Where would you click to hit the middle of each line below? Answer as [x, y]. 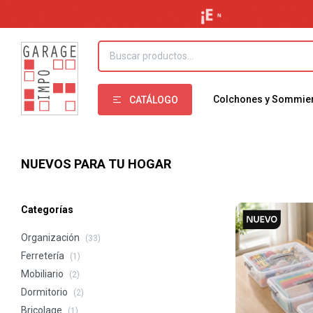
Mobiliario [43, 274]
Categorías [47, 210]
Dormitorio [45, 292]
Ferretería [44, 256]
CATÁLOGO [154, 100]
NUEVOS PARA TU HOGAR [96, 164]
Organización [51, 238]
